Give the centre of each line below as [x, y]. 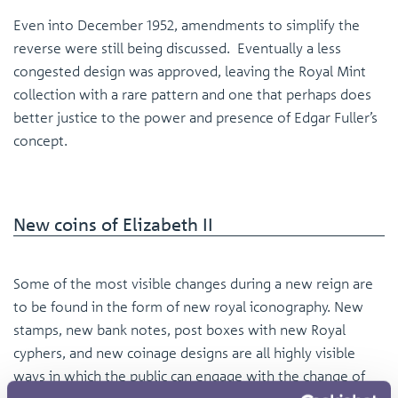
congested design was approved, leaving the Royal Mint [190, 72]
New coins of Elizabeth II [113, 225]
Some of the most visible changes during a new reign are [193, 284]
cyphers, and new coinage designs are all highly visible [184, 353]
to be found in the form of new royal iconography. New [188, 307]
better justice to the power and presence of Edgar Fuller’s [195, 118]
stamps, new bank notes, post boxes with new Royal [179, 330]
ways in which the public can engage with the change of [189, 376]
